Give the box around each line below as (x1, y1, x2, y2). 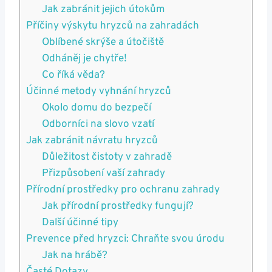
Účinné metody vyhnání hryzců (26, 85, 171, 99)
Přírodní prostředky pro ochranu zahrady (26, 183, 220, 197)
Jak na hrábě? (41, 249, 107, 263)
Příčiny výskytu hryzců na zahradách (26, 19, 199, 33)
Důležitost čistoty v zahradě (41, 151, 172, 165)
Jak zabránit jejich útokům (41, 3, 165, 17)
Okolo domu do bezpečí (41, 101, 151, 115)
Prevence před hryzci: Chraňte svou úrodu (26, 233, 225, 246)
